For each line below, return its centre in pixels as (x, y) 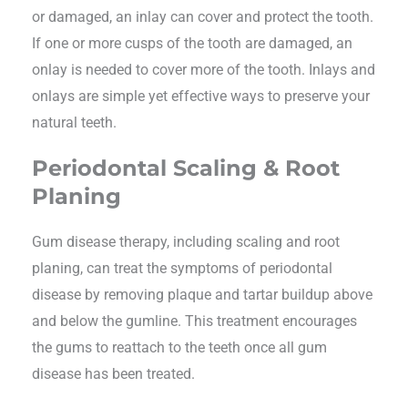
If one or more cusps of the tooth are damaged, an (192, 43)
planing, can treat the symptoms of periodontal (182, 268)
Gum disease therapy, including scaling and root (186, 241)
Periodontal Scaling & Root (186, 168)
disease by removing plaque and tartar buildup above (202, 294)
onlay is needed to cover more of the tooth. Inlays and (204, 69)
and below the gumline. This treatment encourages (194, 321)
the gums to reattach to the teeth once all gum (179, 347)
